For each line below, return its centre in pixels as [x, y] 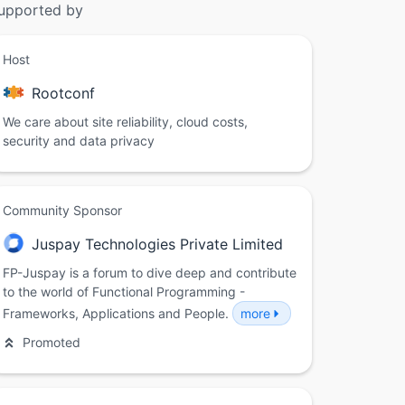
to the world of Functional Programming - [124, 292]
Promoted [52, 343]
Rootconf [63, 94]
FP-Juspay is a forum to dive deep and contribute [150, 273]
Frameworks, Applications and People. [118, 314]
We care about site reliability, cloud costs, [125, 122]
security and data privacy [79, 141]
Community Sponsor [62, 211]
